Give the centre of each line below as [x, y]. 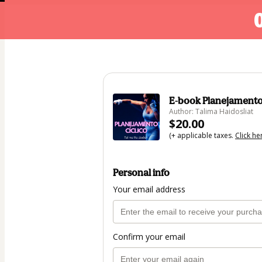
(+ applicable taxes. [202, 135]
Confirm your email [149, 237]
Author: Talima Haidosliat [211, 111]
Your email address [149, 189]
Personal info [141, 173]
